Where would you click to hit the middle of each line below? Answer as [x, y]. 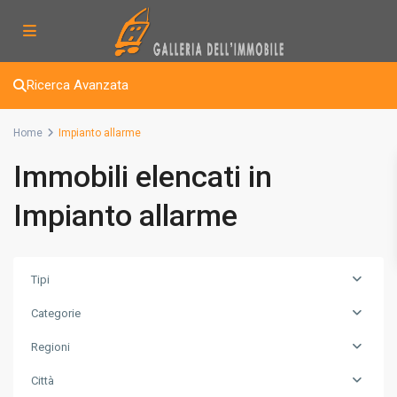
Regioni [51, 347]
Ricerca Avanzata [78, 85]
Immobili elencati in [143, 176]
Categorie [56, 313]
